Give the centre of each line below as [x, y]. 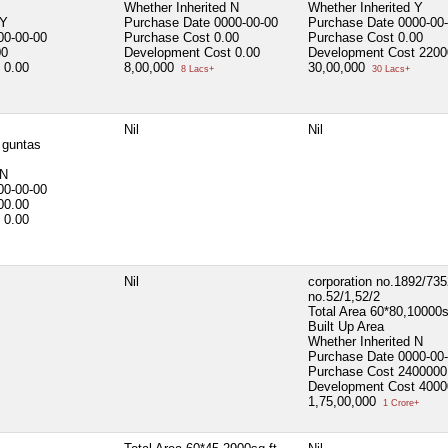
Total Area [337, 311]
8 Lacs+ [196, 68]
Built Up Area [346, 326]
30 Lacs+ [389, 68]
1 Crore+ [399, 402]
